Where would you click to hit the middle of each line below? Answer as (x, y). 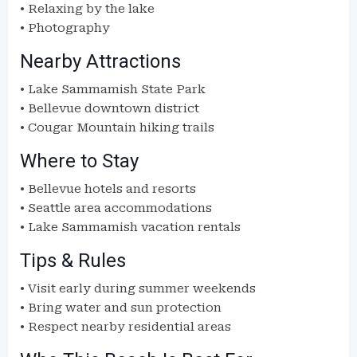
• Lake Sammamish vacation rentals (130, 227)
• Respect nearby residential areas (126, 327)
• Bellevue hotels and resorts (108, 189)
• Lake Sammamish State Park (113, 89)
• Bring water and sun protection (121, 308)
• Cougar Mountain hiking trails (117, 127)
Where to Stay (79, 161)
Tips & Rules (73, 261)
